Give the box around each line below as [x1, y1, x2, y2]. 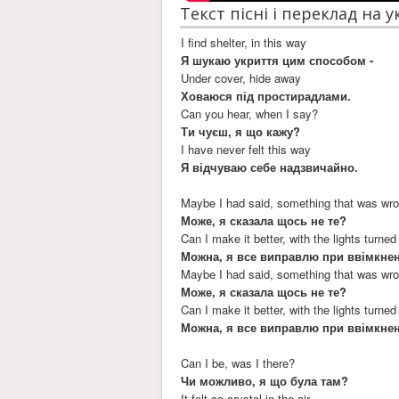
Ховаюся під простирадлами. [181, 86, 352, 104]
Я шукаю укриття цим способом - [181, 51, 374, 69]
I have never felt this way [181, 140, 312, 158]
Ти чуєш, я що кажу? [181, 122, 301, 140]
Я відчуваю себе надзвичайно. [181, 158, 359, 175]
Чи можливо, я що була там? [181, 371, 349, 389]
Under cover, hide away [181, 69, 302, 86]
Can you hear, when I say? [181, 104, 319, 122]
